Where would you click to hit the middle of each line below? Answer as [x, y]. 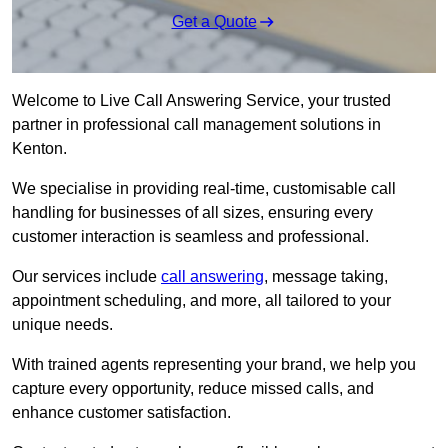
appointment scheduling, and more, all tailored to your [201, 301]
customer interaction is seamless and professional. [190, 237]
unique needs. [64, 325]
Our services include [86, 277]
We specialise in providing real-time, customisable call [204, 189]
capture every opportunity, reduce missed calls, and [193, 389]
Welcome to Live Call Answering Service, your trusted [201, 101]
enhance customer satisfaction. [121, 413]
